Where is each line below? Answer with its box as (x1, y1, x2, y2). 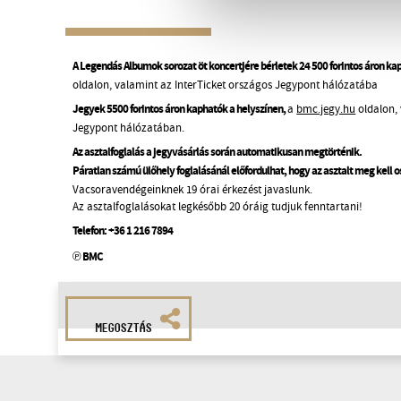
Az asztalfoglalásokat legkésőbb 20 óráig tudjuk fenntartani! (73, 199, 363, 215)
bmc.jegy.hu (296, 101, 356, 117)
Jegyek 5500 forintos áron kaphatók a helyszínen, (73, 101, 288, 120)
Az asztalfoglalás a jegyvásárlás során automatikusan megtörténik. (73, 144, 363, 163)
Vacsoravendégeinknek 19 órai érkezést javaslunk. (73, 182, 313, 198)
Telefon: (73, 223, 109, 242)
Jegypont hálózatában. (73, 120, 185, 136)
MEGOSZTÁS (95, 320, 152, 335)
